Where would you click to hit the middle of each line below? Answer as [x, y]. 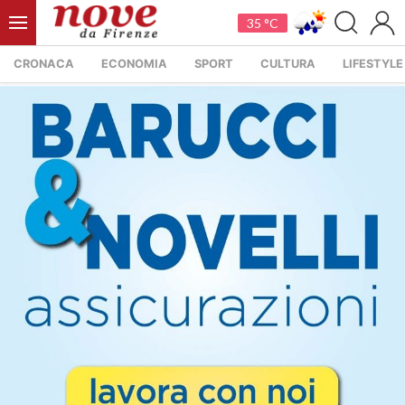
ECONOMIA [134, 64]
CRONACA [44, 64]
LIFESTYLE [373, 64]
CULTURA [288, 64]
